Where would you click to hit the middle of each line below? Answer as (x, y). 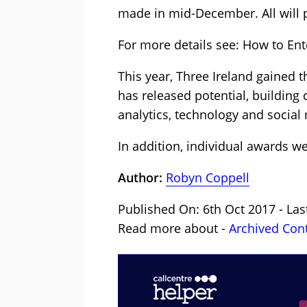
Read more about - (173, 229)
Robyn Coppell (208, 178)
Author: (142, 178)
